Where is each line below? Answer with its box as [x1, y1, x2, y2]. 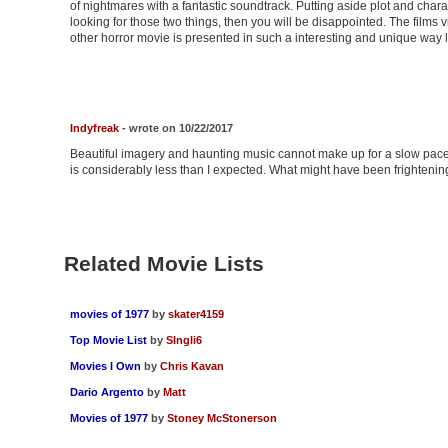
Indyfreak [69, 122, 119, 135]
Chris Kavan [159, 360, 224, 373]
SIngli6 [165, 334, 202, 347]
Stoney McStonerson [166, 412, 277, 425]
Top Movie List [69, 334, 147, 347]
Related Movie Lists [63, 252, 264, 276]
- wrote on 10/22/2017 [118, 122, 233, 135]
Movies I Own [69, 360, 141, 373]
